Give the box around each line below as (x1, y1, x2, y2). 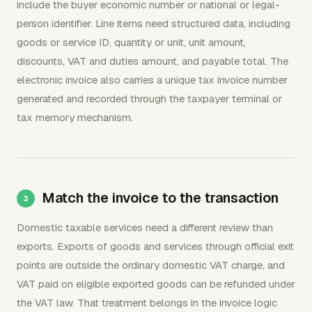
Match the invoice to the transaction (42, 189, 279, 207)
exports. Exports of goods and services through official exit (17, 240, 294, 253)
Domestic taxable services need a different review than (17, 221, 273, 234)
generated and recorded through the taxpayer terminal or (17, 92, 282, 105)
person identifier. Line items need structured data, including (17, 17, 290, 30)
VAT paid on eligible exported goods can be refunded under (17, 277, 295, 290)
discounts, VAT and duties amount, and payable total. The (17, 54, 288, 68)
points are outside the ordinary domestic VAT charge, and (17, 258, 285, 272)
